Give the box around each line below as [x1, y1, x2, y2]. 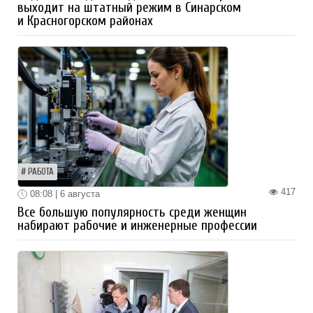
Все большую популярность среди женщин [17, 205, 247, 221]
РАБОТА [28, 166, 54, 177]
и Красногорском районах [17, 13, 153, 29]
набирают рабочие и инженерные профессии [17, 218, 257, 234]
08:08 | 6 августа [27, 188, 100, 199]
